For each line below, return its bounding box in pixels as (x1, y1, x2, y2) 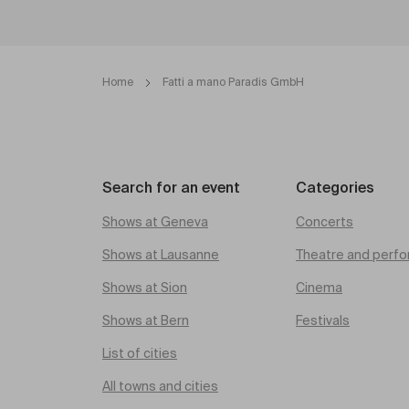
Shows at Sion (102, 282, 187, 295)
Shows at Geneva (102, 216, 208, 229)
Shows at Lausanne (102, 249, 219, 262)
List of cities (102, 348, 177, 361)
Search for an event (102, 182, 240, 196)
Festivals (296, 315, 350, 328)
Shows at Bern (102, 315, 189, 328)
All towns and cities (102, 381, 218, 393)
